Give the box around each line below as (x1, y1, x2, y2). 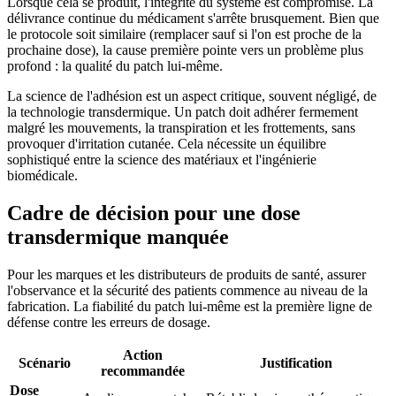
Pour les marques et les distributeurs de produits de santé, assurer (7, 266, 366, 282)
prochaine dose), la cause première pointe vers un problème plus (7, 42, 363, 57)
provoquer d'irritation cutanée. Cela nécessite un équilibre (7, 135, 326, 151)
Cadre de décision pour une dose (7, 201, 301, 225)
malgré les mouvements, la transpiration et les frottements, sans (7, 119, 355, 135)
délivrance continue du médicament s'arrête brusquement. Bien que (7, 10, 379, 26)
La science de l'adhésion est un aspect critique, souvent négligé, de (7, 88, 377, 103)
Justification (260, 354, 332, 370)
